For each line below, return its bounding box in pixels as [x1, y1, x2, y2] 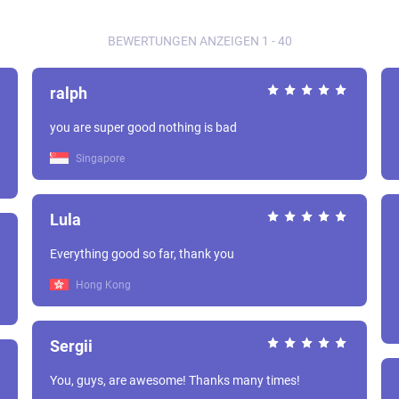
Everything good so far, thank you [50, 247, 234, 261]
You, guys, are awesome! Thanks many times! [50, 373, 300, 387]
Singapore [73, 152, 125, 165]
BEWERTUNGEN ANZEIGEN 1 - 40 [107, 34, 292, 48]
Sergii [50, 337, 93, 355]
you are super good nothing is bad [50, 120, 237, 134]
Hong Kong [73, 279, 131, 291]
